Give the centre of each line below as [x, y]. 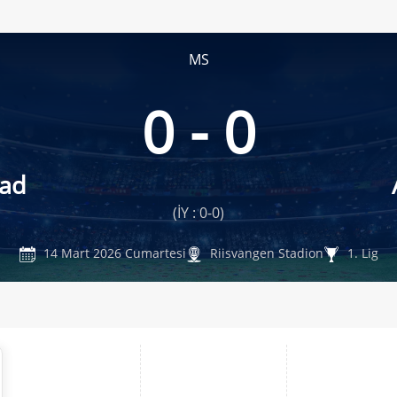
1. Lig [361, 253]
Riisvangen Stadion [265, 253]
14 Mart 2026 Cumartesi [113, 253]
